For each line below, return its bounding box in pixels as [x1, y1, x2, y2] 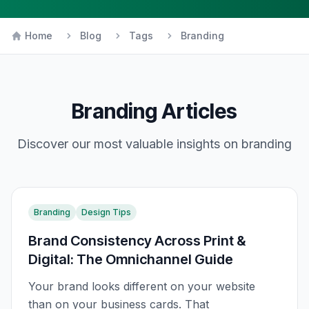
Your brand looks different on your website [28, 279, 255, 293]
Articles [157, 99, 237, 123]
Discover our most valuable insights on [17, 137, 241, 151]
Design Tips [81, 207, 131, 217]
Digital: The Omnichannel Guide [28, 251, 233, 268]
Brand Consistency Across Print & [28, 232, 246, 249]
